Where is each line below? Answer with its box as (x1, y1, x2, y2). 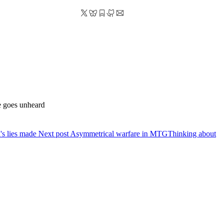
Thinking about (168, 129, 216, 138)
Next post (36, 129, 70, 138)
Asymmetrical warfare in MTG (70, 129, 168, 138)
